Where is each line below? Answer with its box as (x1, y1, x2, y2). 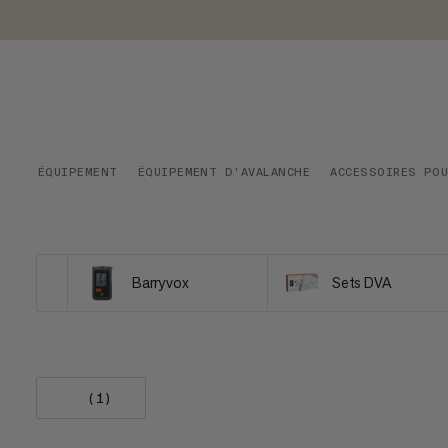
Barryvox (131, 273, 189, 292)
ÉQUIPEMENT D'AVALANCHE (137, 165, 311, 179)
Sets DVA (331, 273, 391, 292)
